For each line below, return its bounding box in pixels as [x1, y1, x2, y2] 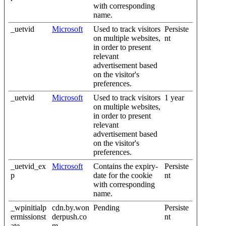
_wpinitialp [11, 203, 46, 212]
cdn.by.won [52, 203, 89, 212]
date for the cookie [93, 171, 152, 180]
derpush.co [52, 212, 87, 221]
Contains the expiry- [93, 161, 158, 171]
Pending [93, 203, 120, 212]
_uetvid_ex [11, 161, 46, 171]
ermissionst [11, 212, 46, 221]
